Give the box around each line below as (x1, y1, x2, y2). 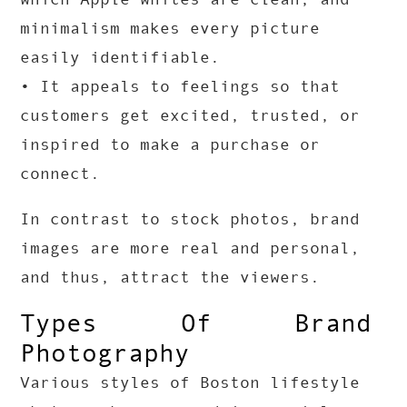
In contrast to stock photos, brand (20, 210, 361, 229)
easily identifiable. (20, 48, 221, 67)
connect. (20, 164, 101, 184)
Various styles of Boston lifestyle (20, 373, 361, 392)
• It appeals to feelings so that (20, 77, 341, 96)
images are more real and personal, (20, 239, 361, 258)
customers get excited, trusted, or (20, 106, 361, 125)
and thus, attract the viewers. (20, 268, 321, 287)
